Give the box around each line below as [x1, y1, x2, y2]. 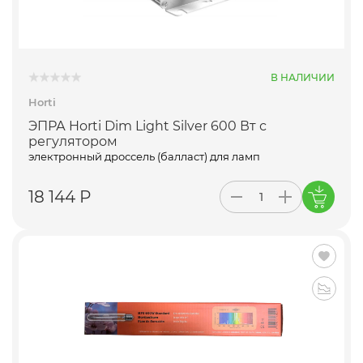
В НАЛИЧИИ [271, 70, 335, 83]
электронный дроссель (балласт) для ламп [28, 150, 260, 164]
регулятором [28, 134, 117, 150]
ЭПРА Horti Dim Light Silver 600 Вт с [28, 118, 267, 135]
